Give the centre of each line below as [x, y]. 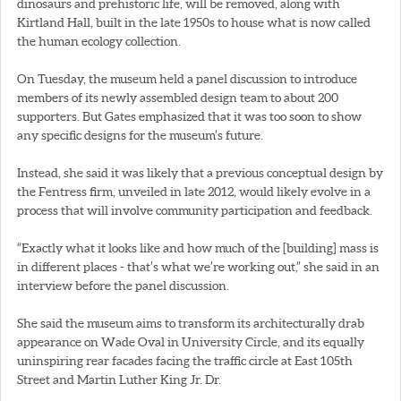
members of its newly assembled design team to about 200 [178, 97]
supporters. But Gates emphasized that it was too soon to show [189, 116]
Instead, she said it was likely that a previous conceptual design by [200, 172]
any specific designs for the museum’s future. [140, 135]
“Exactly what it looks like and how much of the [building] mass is [198, 247]
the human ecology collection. [99, 41]
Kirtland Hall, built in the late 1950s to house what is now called [194, 22]
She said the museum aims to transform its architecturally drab [191, 323]
